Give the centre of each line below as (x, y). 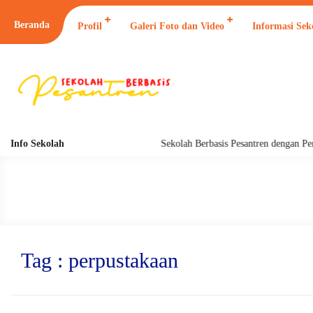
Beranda (32, 25)
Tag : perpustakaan (100, 260)
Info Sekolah (37, 144)
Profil (90, 26)
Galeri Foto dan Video (177, 26)
